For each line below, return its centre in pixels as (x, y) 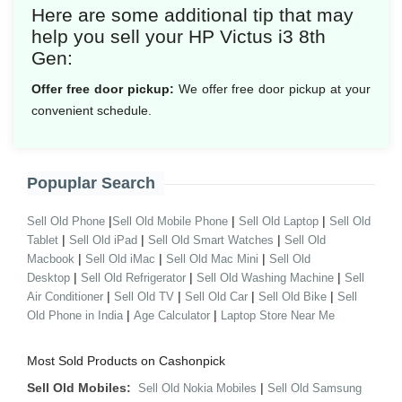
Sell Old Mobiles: (79, 388)
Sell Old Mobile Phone (170, 221)
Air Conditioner (65, 297)
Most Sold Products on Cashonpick (126, 361)
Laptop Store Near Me (278, 315)
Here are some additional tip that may (192, 15)
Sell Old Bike (293, 297)
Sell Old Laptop (279, 221)
